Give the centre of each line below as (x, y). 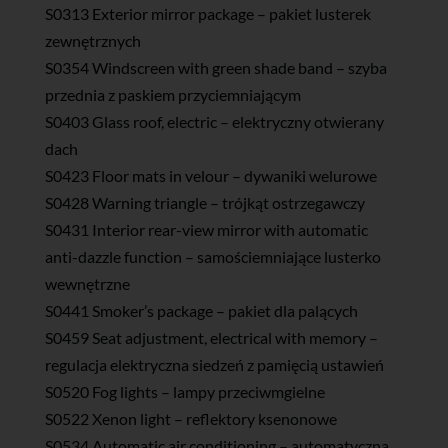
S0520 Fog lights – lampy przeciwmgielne (184, 391)
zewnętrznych (92, 40)
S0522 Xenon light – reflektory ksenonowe (190, 418)
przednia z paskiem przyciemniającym (172, 94)
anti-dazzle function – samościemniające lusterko (212, 256)
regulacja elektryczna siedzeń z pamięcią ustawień (214, 364)
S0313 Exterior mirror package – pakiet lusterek (207, 13)
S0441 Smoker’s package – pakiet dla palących (201, 310)
